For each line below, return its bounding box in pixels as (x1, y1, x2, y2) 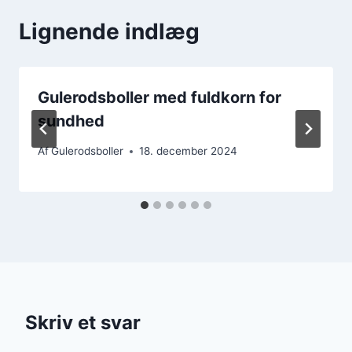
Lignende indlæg (19, 17, 200, 45)
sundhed (38, 111, 104, 130)
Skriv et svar (25, 311, 141, 335)
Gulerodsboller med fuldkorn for (38, 87, 281, 107)
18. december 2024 (139, 145, 238, 158)
